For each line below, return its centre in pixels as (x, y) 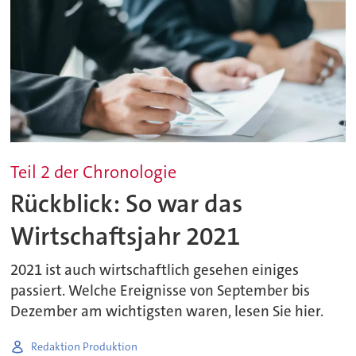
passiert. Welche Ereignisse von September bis (161, 291)
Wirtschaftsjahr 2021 (126, 237)
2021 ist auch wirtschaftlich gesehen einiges (155, 271)
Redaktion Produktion (85, 346)
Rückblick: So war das (127, 204)
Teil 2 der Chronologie (94, 172)
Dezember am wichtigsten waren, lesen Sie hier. (167, 312)
